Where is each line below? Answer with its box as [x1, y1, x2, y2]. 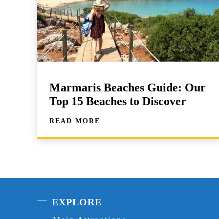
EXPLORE [52, 196, 102, 207]
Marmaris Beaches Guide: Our [49, 81, 206, 94]
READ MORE [49, 117, 100, 125]
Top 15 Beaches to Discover [49, 94, 186, 108]
